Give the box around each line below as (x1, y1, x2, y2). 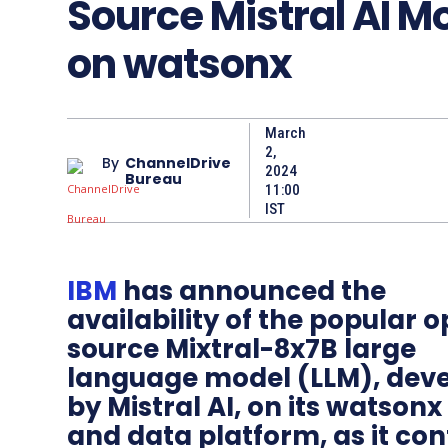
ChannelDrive (125, 152, 231, 173)
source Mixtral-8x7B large (67, 331, 416, 368)
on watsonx (67, 36, 292, 92)
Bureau (125, 168, 182, 189)
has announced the (117, 273, 386, 310)
